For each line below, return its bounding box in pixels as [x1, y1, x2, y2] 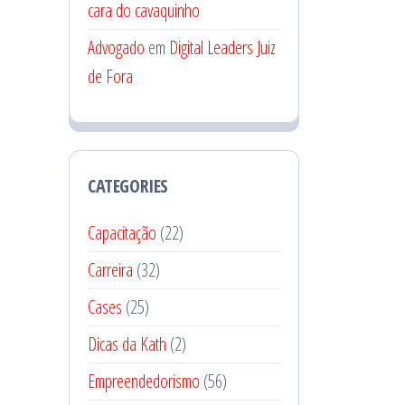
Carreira [88, 258, 133, 283]
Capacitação [88, 221, 156, 246]
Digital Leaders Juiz [169, 35, 276, 61]
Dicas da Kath [88, 332, 166, 357]
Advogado [88, 35, 145, 61]
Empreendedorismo [88, 369, 200, 394]
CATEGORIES [88, 174, 168, 199]
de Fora [88, 64, 133, 89]
